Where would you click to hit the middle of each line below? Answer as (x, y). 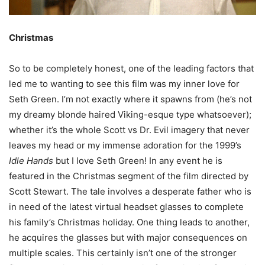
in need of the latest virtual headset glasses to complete (126, 206)
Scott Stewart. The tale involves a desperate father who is (130, 191)
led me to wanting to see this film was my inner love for (124, 83)
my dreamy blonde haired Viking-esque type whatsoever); (130, 114)
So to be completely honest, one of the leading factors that (131, 68)
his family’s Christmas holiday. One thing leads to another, (129, 222)
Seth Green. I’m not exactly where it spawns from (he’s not (130, 99)
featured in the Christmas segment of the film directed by (129, 176)
